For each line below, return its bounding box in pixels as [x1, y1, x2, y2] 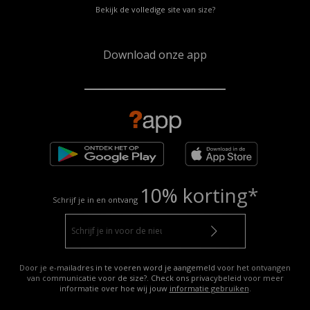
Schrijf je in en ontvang [52, 194, 140, 205]
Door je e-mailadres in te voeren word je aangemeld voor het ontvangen [19, 262, 291, 273]
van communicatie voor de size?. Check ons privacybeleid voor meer [26, 272, 284, 283]
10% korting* [139, 181, 258, 208]
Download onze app [103, 46, 207, 62]
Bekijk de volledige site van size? [95, 3, 215, 15]
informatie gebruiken [169, 282, 249, 293]
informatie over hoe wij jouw [59, 282, 170, 293]
